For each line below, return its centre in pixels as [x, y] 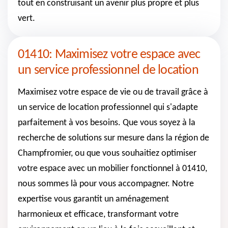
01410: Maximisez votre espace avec [109, 54]
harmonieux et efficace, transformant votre [98, 214]
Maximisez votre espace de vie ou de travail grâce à [113, 92]
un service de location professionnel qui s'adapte [108, 107]
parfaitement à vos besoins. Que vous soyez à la [107, 123]
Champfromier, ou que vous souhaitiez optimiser [107, 153]
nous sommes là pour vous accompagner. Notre [106, 184]
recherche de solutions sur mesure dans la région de [113, 138]
